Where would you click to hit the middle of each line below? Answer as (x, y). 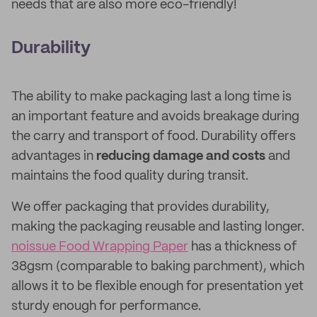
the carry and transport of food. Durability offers (154, 137)
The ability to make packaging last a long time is (151, 97)
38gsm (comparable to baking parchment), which (158, 267)
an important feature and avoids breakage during (155, 117)
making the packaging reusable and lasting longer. (158, 227)
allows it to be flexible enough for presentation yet (157, 287)
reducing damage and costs (179, 156)
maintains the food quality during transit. (130, 176)
